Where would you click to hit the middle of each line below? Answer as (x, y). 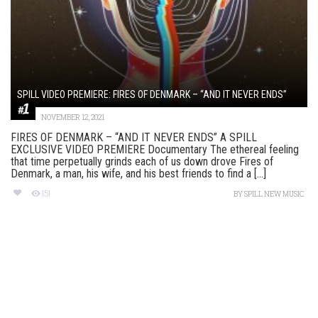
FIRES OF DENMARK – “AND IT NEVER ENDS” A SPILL (134, 138)
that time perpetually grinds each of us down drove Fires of (142, 162)
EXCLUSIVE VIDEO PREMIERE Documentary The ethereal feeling (155, 150)
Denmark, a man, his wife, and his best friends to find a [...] (138, 174)
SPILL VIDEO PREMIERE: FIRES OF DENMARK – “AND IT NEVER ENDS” (152, 95)
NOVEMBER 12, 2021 (73, 118)
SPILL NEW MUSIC (274, 194)
